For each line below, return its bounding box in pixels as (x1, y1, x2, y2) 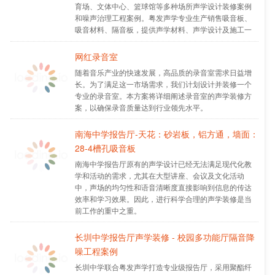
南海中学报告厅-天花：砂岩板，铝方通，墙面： (74, 127, 258, 140)
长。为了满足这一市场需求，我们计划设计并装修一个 (74, 78, 252, 89)
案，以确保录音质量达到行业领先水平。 (74, 101, 207, 112)
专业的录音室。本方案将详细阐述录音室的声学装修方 (74, 90, 252, 101)
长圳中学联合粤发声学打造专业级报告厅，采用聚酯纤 (74, 261, 252, 272)
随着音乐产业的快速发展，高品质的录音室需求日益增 (74, 66, 252, 77)
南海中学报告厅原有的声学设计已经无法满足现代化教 (74, 158, 252, 169)
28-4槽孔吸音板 (74, 141, 136, 154)
